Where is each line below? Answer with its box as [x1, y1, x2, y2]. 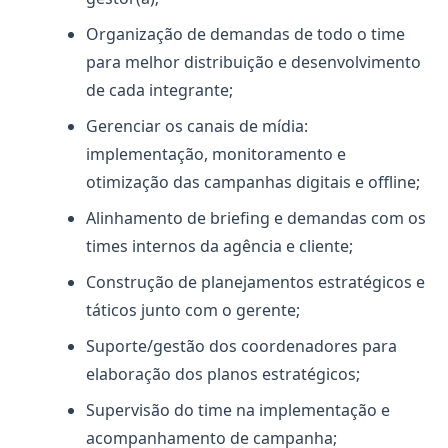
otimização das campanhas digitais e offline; [86, 171, 420, 193]
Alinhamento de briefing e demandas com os [86, 207, 426, 229]
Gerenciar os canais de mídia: [86, 115, 308, 137]
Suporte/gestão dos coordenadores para [86, 335, 397, 357]
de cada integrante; [86, 79, 233, 101]
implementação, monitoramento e [86, 143, 346, 165]
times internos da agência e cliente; [86, 235, 353, 257]
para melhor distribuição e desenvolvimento [86, 51, 421, 73]
